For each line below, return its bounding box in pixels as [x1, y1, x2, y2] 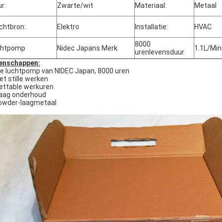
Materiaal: [135, 1, 166, 9]
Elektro [57, 23, 79, 31]
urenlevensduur [135, 48, 184, 56]
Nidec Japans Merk [57, 44, 117, 52]
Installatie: [135, 23, 168, 31]
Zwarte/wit [57, 1, 93, 9]
